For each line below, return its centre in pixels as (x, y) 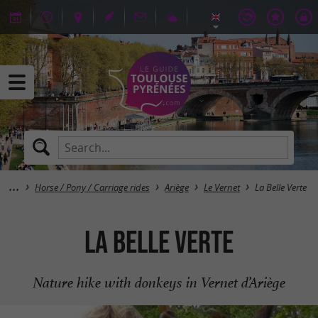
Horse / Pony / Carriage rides (92, 188)
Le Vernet (222, 188)
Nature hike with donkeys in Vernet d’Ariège (159, 283)
